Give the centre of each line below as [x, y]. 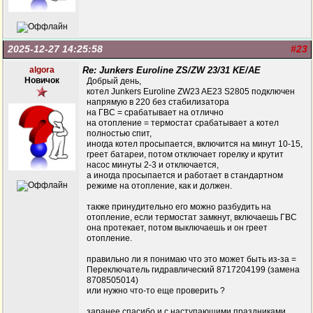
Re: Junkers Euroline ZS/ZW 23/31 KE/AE [172, 70]
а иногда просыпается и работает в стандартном [185, 175]
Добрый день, [114, 81]
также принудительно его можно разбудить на [179, 207]
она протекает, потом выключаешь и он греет [177, 228]
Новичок [42, 80]
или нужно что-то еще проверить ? [156, 291]
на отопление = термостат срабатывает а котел [183, 123]
